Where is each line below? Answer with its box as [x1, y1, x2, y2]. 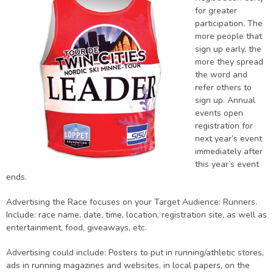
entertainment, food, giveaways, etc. [6, 222, 147, 233]
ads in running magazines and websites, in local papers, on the [6, 260, 250, 271]
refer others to [195, 82, 252, 93]
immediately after [195, 146, 263, 157]
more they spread [195, 56, 263, 68]
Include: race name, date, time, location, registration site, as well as [6, 209, 267, 221]
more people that [195, 30, 262, 42]
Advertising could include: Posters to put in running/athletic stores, [6, 247, 264, 258]
